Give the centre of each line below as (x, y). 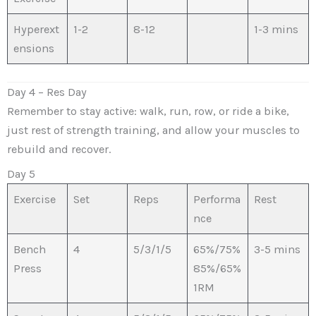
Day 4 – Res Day (47, 92)
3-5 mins (278, 250)
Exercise (35, 200)
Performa (217, 200)
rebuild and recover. (59, 149)
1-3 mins (276, 30)
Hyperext (37, 30)
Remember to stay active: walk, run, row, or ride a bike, (148, 111)
